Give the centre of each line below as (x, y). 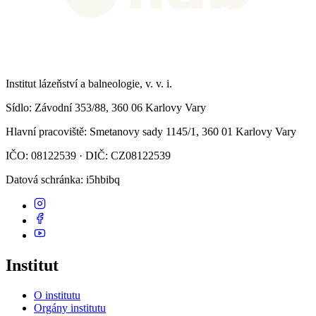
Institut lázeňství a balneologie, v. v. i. (89, 84)
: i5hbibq (100, 180)
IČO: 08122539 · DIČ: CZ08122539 (88, 156)
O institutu (57, 295)
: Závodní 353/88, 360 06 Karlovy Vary (117, 108)
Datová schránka (43, 180)
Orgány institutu (70, 308)
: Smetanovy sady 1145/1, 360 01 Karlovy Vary (190, 132)
